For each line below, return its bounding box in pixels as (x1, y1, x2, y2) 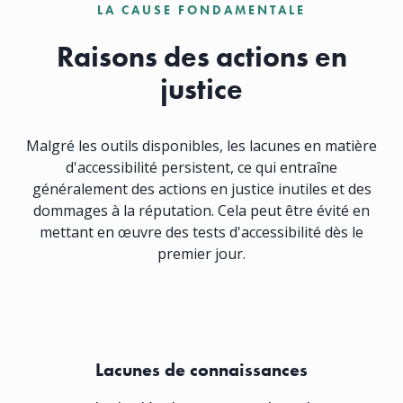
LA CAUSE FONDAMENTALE (97, 2, 306, 19)
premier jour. (157, 244, 246, 264)
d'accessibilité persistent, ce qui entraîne (66, 157, 337, 178)
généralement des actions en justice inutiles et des (31, 179, 372, 200)
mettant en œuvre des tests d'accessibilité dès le (40, 222, 363, 243)
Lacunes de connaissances (95, 358, 308, 382)
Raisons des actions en (56, 39, 347, 76)
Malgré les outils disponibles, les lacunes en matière (26, 136, 377, 157)
